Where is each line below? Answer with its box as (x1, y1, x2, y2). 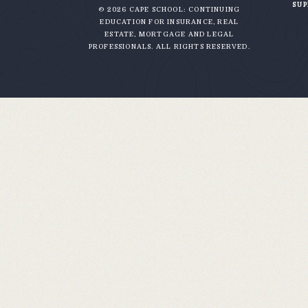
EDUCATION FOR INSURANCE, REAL (100, 18, 239, 25)
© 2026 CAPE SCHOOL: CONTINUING (98, 5, 241, 13)
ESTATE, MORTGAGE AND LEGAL (104, 30, 234, 38)
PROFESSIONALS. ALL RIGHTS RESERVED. (88, 43, 250, 50)
